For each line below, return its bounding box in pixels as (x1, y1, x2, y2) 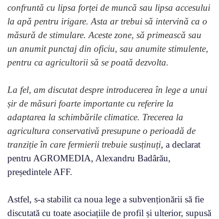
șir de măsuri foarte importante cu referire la (7, 98, 174, 109)
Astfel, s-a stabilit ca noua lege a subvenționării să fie (7, 194, 204, 204)
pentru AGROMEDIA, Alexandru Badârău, (7, 153, 171, 163)
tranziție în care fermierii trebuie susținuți (7, 139, 161, 150)
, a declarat (161, 139, 200, 150)
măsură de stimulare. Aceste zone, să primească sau (7, 29, 201, 40)
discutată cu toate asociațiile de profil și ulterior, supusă (7, 207, 211, 218)
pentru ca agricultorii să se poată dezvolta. (7, 57, 169, 67)
